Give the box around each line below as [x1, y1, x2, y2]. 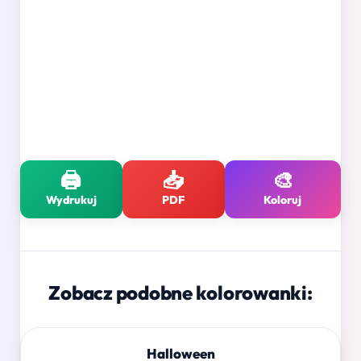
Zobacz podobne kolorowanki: [48, 280, 313, 305]
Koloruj [263, 193, 302, 208]
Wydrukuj [45, 193, 97, 208]
